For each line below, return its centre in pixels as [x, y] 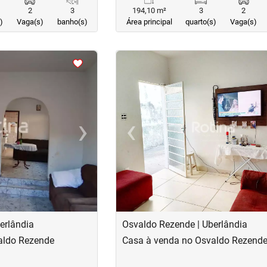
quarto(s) [201, 22]
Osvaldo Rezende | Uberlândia [185, 224]
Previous [148, 137]
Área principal [149, 22]
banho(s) [72, 22]
